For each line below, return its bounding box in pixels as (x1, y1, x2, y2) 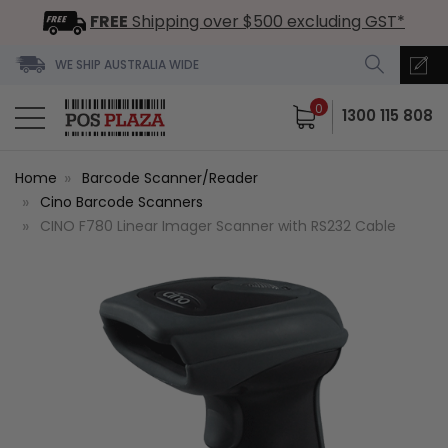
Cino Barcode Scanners (40, 191, 203, 212)
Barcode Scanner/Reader (82, 167, 258, 188)
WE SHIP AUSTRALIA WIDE (55, 55, 199, 73)
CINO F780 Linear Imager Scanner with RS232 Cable (40, 215, 396, 236)
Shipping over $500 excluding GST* (128, 10, 405, 33)
